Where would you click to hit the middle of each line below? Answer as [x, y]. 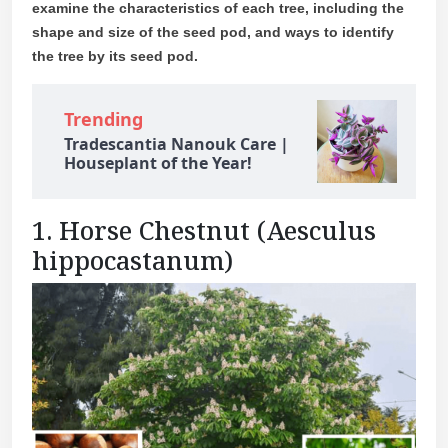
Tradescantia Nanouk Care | [176, 144]
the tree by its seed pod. [115, 56]
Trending [103, 119]
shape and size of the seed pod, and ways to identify [213, 32]
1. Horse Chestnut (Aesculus [204, 230]
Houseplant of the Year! [158, 163]
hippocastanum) [132, 260]
